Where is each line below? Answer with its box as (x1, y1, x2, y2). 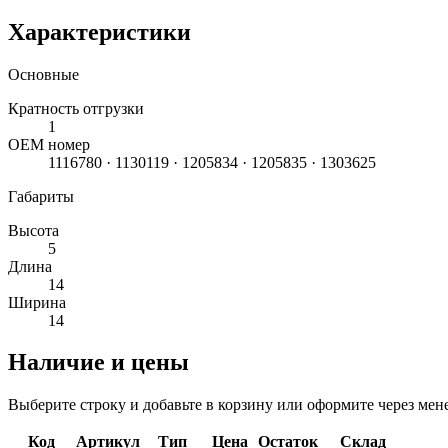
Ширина (8, 293, 66, 311)
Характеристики (8, 18, 191, 45)
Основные (8, 65, 79, 83)
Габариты (8, 187, 74, 205)
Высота (8, 221, 59, 239)
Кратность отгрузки (8, 99, 144, 117)
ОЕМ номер (8, 135, 90, 153)
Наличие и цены (8, 349, 189, 376)
